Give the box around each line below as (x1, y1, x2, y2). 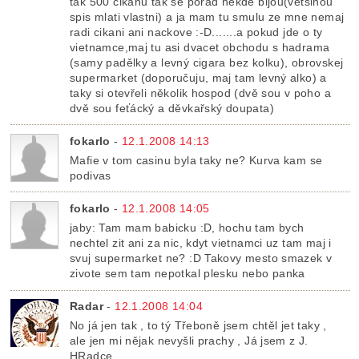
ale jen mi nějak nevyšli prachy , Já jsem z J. (70, 334, 309, 348)
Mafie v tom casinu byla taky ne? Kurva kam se (70, 153, 323, 167)
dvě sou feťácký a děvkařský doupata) (70, 101, 274, 115)
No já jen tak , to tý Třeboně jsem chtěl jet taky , (70, 319, 327, 333)
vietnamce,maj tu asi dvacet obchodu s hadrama (70, 40, 330, 54)
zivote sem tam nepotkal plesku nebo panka (70, 267, 305, 280)
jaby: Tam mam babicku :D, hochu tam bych (70, 221, 305, 235)
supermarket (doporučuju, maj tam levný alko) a (70, 71, 327, 84)
